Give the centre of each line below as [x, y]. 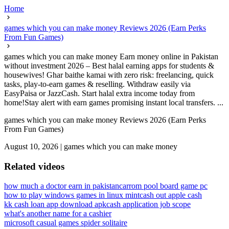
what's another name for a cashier [58, 214]
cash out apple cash [171, 195]
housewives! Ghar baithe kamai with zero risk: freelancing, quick [109, 75]
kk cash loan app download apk [55, 204]
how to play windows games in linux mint [72, 195]
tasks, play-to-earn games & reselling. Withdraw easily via [97, 84]
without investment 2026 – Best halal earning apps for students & [109, 66]
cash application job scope [148, 204]
